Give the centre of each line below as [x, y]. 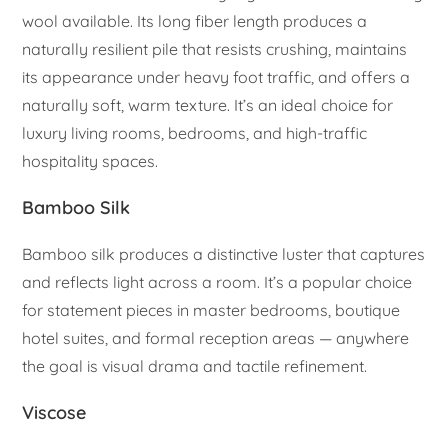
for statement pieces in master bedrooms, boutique [211, 309]
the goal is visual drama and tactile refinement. [195, 365]
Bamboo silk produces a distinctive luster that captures [224, 253]
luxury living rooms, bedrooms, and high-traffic [195, 132]
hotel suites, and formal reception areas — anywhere [216, 337]
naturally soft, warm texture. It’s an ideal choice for [208, 104]
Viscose [54, 412]
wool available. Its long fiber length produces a [195, 20]
